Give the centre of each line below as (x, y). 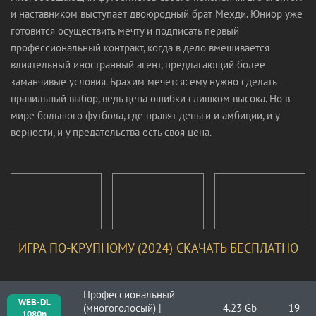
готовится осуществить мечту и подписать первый (125, 31)
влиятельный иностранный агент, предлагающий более (138, 65)
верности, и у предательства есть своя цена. (111, 132)
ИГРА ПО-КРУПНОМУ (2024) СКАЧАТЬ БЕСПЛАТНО (158, 248)
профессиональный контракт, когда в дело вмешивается (140, 48)
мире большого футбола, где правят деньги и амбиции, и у (145, 115)
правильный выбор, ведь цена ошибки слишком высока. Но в (150, 98)
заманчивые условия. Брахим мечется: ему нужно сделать (144, 81)
